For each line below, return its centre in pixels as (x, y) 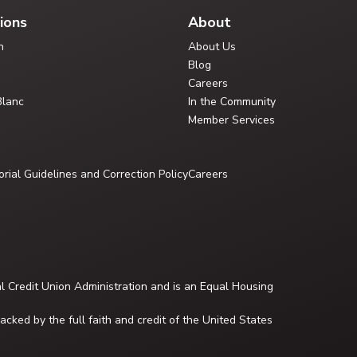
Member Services (231, 120)
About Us (212, 47)
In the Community (232, 102)
